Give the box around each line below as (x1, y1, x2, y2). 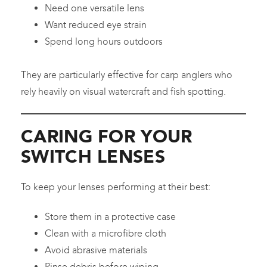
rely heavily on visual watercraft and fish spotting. (21, 86, 226, 98)
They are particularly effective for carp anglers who (21, 69, 232, 81)
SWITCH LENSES (21, 145, 165, 168)
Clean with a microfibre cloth (45, 228, 166, 240)
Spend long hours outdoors (45, 36, 163, 48)
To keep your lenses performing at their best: (21, 181, 210, 193)
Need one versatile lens (45, 2, 144, 14)
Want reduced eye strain (45, 19, 147, 31)
